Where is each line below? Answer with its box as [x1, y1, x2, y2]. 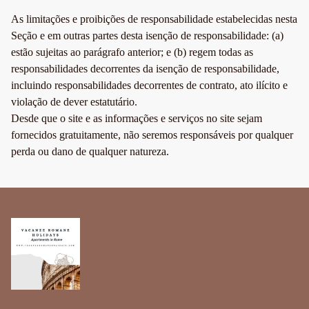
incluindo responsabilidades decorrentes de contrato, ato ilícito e [11, 79, 288, 92]
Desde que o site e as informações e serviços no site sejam [11, 112, 262, 125]
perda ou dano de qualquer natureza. [11, 146, 169, 158]
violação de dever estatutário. [11, 96, 137, 108]
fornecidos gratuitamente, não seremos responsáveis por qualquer [11, 129, 293, 141]
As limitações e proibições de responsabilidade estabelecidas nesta [11, 13, 297, 26]
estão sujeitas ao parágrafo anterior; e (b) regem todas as [11, 46, 253, 59]
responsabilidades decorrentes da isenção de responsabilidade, [11, 63, 279, 75]
